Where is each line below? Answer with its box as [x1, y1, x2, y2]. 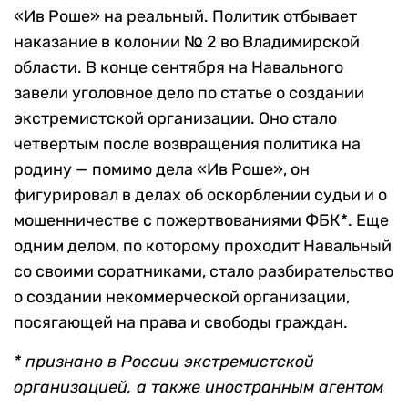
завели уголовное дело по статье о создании [14, 83, 364, 104]
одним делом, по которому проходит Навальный [14, 236, 392, 257]
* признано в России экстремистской [14, 352, 314, 372]
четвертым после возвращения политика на [14, 134, 361, 155]
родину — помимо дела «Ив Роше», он [14, 159, 310, 180]
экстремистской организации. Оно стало [14, 108, 337, 129]
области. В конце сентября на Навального [14, 57, 343, 78]
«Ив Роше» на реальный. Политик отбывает [14, 6, 357, 27]
